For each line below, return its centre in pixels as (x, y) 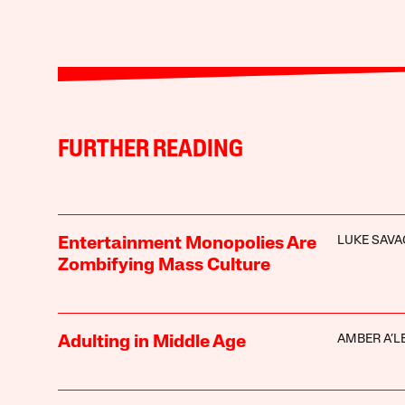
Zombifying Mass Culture (164, 265)
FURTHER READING (150, 150)
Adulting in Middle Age (151, 342)
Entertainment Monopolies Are (187, 244)
